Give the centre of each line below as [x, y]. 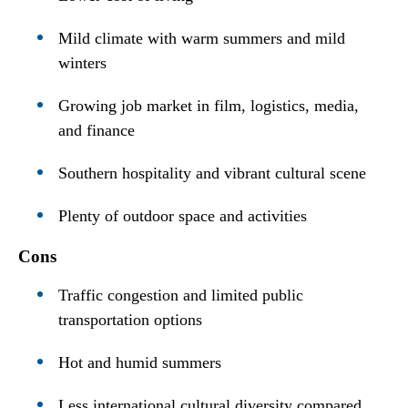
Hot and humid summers [140, 362]
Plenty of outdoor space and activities [183, 215]
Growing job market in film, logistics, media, [209, 105]
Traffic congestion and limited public [181, 295]
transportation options [131, 319]
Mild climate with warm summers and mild [202, 38]
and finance [97, 130]
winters [83, 62]
